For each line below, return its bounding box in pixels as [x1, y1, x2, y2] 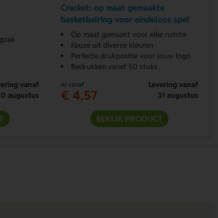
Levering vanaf [148, 79, 198, 89]
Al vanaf [61, 80, 85, 89]
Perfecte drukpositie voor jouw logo [71, 51, 191, 60]
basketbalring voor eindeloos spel [61, 14, 190, 25]
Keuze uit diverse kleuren [71, 40, 154, 50]
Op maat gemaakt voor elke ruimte [71, 29, 187, 39]
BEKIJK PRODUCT [96, 113, 163, 124]
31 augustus [157, 90, 198, 100]
